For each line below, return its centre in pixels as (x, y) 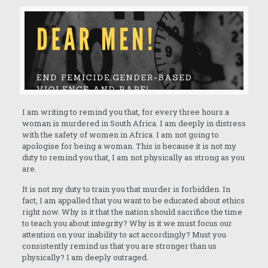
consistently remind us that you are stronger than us (119, 246)
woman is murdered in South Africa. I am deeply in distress (134, 124)
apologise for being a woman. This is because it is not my (129, 146)
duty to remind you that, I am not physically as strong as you (133, 158)
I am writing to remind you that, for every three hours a (125, 112)
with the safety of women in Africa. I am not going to (120, 135)
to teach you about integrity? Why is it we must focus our (127, 223)
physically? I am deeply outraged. (85, 258)
